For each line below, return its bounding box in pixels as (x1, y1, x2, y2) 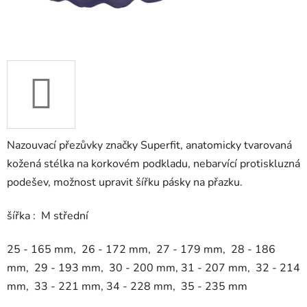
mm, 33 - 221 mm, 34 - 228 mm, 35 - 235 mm (7, 279, 247, 295)
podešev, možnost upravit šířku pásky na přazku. (7, 175, 243, 191)
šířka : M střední (7, 208, 88, 224)
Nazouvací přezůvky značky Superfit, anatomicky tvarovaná (7, 138, 292, 153)
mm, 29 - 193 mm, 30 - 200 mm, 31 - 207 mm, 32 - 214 (7, 260, 300, 276)
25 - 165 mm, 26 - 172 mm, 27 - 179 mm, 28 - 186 (7, 242, 275, 258)
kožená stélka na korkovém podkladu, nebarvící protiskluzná (7, 156, 300, 172)
